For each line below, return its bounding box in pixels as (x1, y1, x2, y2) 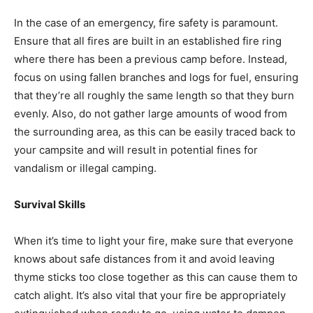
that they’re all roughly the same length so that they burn (14, 88, 294, 102)
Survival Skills (14, 197, 85, 211)
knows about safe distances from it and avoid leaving (14, 252, 275, 265)
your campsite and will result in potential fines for (14, 143, 258, 156)
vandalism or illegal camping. (14, 161, 156, 175)
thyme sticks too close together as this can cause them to (14, 270, 298, 284)
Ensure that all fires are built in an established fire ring (14, 34, 282, 48)
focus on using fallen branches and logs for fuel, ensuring (14, 70, 298, 84)
